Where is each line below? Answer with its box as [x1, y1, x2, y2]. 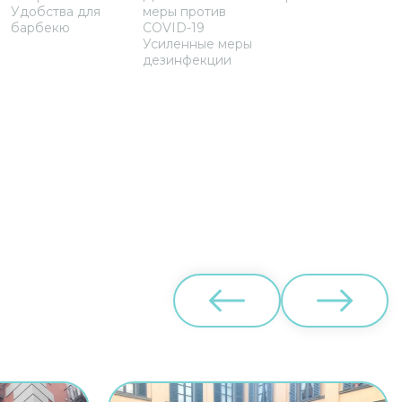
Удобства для [10, 4, 100, 20]
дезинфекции [142, 52, 232, 68]
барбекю [10, 20, 70, 36]
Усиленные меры [142, 36, 252, 52]
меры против [142, 4, 226, 20]
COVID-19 [142, 20, 205, 36]
